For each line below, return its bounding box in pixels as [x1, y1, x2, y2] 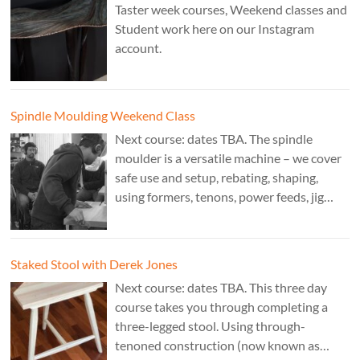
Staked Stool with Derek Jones [10, 256, 178, 272]
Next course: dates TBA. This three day [115, 279, 328, 295]
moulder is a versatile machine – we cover [115, 149, 342, 166]
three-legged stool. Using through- [115, 317, 306, 333]
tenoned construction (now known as [115, 337, 321, 353]
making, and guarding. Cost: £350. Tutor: [115, 207, 337, 223]
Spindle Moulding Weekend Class [10, 107, 196, 123]
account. [115, 39, 162, 55]
